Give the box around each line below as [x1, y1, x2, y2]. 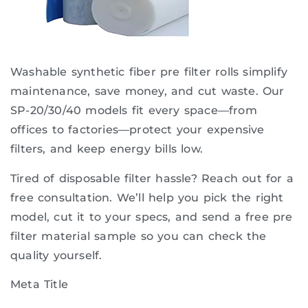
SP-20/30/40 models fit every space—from [10, 104, 257, 118]
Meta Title [10, 278, 68, 291]
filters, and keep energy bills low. [10, 142, 203, 156]
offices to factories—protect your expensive [10, 123, 265, 137]
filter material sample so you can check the [10, 229, 267, 243]
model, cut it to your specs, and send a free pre [10, 210, 293, 223]
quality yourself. [10, 248, 102, 262]
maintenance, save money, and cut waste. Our [10, 85, 285, 98]
